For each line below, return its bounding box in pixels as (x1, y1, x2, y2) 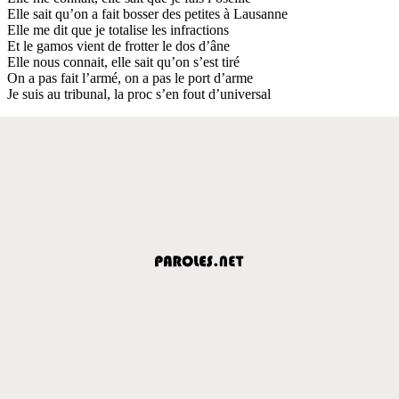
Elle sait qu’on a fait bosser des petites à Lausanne (7, 5, 288, 21)
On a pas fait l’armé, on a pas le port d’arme (7, 69, 253, 85)
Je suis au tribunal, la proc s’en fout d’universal (7, 85, 271, 102)
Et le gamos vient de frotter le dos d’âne (7, 37, 230, 53)
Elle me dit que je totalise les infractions (7, 21, 229, 37)
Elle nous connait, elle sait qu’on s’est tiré (7, 53, 240, 69)
